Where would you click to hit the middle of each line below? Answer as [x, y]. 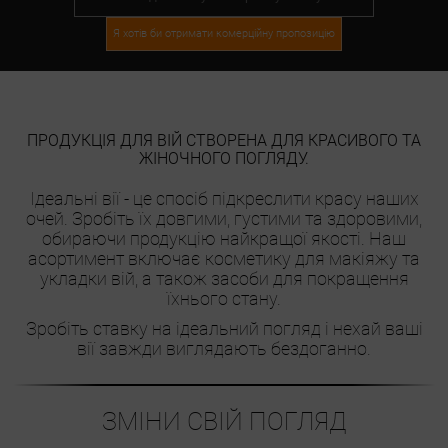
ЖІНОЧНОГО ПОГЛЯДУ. [224, 158]
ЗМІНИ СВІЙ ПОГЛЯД [224, 421]
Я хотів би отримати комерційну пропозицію [224, 33]
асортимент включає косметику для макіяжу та [224, 258]
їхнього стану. [224, 298]
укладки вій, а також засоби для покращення [224, 278]
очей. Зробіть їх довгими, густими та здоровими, [224, 218]
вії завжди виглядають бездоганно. [224, 348]
